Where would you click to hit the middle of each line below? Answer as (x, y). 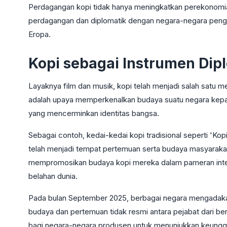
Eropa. (40, 34)
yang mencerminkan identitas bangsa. (94, 113)
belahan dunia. (53, 176)
